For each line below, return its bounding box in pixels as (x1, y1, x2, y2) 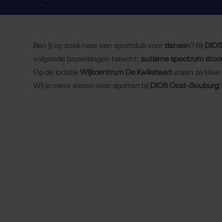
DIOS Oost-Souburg (150, 82, 219, 91)
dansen (165, 42, 190, 51)
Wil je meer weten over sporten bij (33, 82, 150, 91)
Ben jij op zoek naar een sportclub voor (33, 42, 165, 51)
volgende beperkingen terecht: (33, 55, 141, 64)
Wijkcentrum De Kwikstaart (80, 69, 172, 77)
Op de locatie (33, 69, 80, 77)
